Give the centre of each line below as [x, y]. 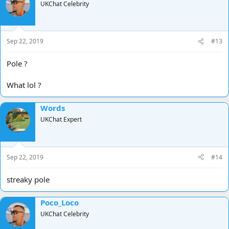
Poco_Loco [60, 202]
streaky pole [28, 179]
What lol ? [24, 85]
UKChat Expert [61, 120]
